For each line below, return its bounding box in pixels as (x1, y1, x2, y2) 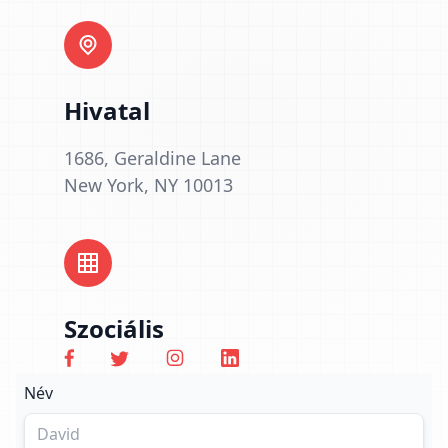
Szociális (64, 312, 164, 345)
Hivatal (64, 94, 150, 127)
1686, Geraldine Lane (64, 146, 241, 170)
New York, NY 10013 (64, 173, 233, 197)
